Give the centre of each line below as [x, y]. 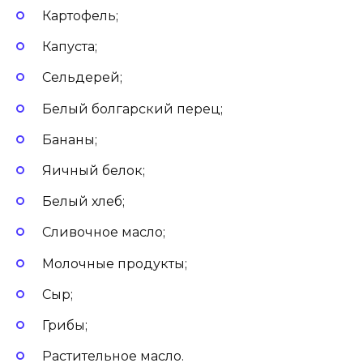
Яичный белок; [94, 170]
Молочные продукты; [115, 263]
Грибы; [65, 325]
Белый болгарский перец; [132, 109]
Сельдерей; [82, 78]
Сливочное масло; [104, 233]
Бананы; [70, 139]
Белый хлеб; [83, 202]
